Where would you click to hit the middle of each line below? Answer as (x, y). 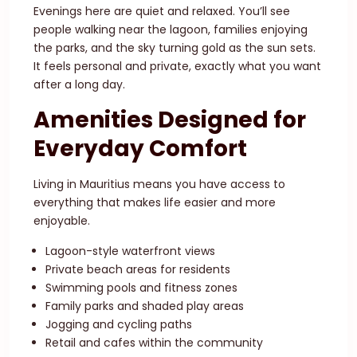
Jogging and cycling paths (119, 324)
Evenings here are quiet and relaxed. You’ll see (162, 11)
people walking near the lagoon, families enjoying (171, 29)
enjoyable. (62, 221)
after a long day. (79, 84)
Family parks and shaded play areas (145, 306)
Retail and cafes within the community (154, 343)
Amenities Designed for (170, 120)
